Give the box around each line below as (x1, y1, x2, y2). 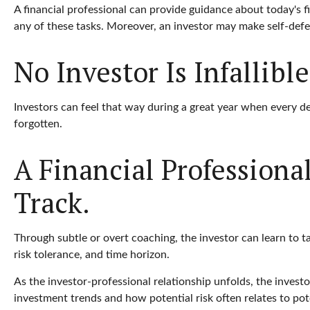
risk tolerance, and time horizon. (14, 248, 170, 260)
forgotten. (14, 118, 62, 129)
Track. (14, 183, 90, 221)
